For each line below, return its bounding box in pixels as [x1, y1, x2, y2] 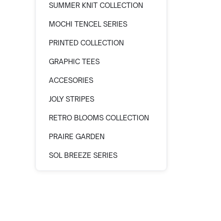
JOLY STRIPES [49, 95, 94, 103]
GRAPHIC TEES [49, 57, 100, 66]
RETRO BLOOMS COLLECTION [49, 113, 149, 122]
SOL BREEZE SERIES [49, 151, 117, 159]
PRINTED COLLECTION [49, 38, 124, 47]
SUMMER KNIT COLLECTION [49, 1, 143, 9]
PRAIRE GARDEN [49, 132, 105, 141]
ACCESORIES [49, 76, 93, 84]
